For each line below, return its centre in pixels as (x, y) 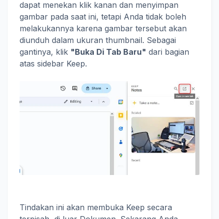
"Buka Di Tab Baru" (108, 52)
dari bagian (168, 52)
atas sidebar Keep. (53, 63)
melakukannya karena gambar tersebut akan (103, 28)
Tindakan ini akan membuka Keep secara (96, 208)
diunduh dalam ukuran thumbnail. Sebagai (98, 40)
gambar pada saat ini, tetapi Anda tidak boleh (103, 16)
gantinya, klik (45, 52)
